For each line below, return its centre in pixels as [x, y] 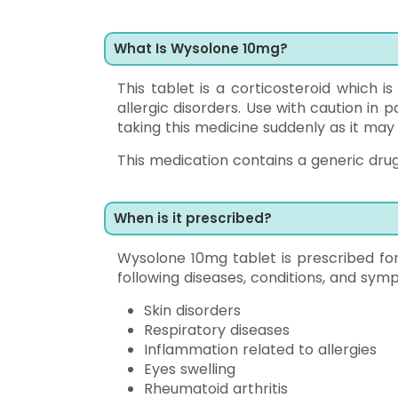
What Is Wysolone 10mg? [201, 48]
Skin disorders [192, 310]
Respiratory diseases [217, 330]
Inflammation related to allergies [260, 350]
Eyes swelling [190, 369]
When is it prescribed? [193, 218]
